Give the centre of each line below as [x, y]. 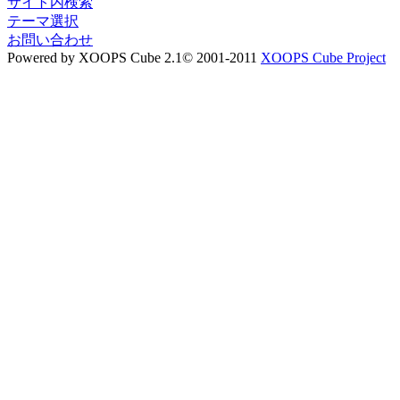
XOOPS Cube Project [323, 58]
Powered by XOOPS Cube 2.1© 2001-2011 [134, 58]
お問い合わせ [50, 40]
